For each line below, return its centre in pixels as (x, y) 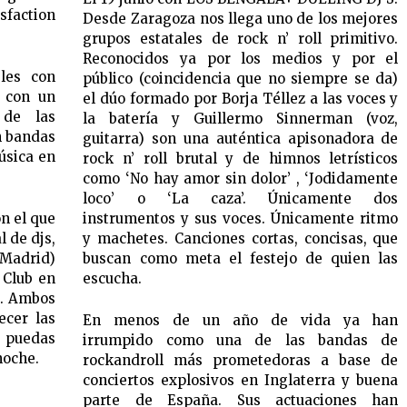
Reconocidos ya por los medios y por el (241, 59)
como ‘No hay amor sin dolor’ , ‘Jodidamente (241, 179)
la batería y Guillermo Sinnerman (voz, (241, 119)
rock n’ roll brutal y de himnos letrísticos (241, 159)
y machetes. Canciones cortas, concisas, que (241, 239)
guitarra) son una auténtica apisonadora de (241, 139)
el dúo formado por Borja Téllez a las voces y (241, 99)
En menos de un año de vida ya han (241, 321)
